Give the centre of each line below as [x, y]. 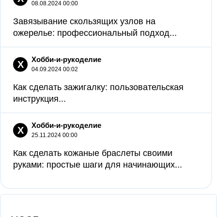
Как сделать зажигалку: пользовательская [98, 87]
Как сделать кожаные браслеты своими [93, 153]
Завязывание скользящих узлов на [84, 21]
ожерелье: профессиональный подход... [95, 33]
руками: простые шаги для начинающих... [98, 165]
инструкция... [39, 99]
